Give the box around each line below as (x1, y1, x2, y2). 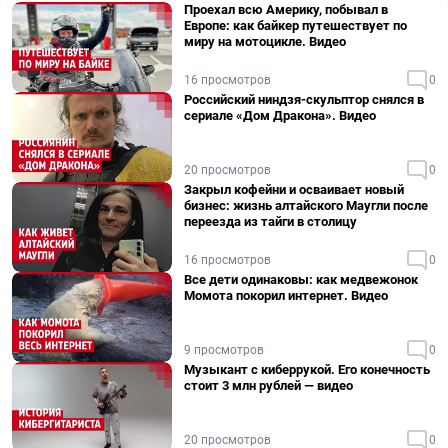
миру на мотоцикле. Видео (184, 34, 346, 49)
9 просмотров (184, 343, 264, 357)
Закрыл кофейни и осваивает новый (184, 182, 404, 197)
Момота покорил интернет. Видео (184, 288, 388, 303)
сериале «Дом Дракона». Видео (184, 108, 376, 123)
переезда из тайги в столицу (184, 214, 357, 229)
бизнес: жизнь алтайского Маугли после (184, 198, 428, 213)
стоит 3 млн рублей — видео (184, 378, 353, 393)
